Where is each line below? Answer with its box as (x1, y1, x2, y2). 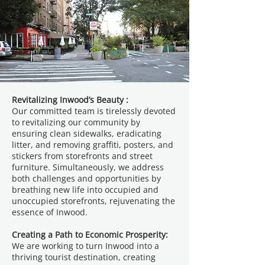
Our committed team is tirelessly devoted (12, 105, 176, 117)
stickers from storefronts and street (12, 150, 153, 161)
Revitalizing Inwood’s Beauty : (12, 94, 128, 105)
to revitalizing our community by (12, 117, 140, 128)
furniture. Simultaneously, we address (12, 161, 164, 173)
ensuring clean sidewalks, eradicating (12, 128, 161, 139)
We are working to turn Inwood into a (12, 240, 159, 251)
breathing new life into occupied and (12, 184, 159, 195)
